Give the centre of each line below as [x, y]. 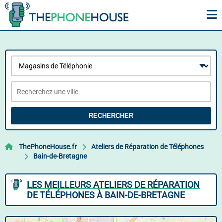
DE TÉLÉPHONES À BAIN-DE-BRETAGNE [106, 195]
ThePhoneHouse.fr [48, 147]
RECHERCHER [111, 116]
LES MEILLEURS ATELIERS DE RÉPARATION [113, 185]
